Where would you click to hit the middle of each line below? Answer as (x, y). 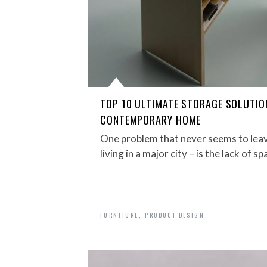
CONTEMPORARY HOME (151, 120)
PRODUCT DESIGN (175, 215)
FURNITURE (119, 215)
